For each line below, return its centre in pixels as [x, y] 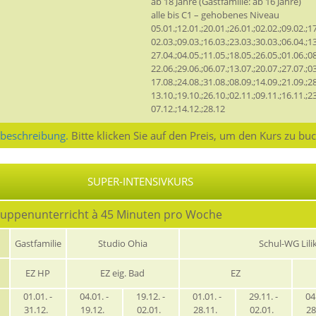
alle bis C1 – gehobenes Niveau [215, 15]
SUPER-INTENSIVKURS [140, 182]
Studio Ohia [122, 244]
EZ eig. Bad [122, 273]
